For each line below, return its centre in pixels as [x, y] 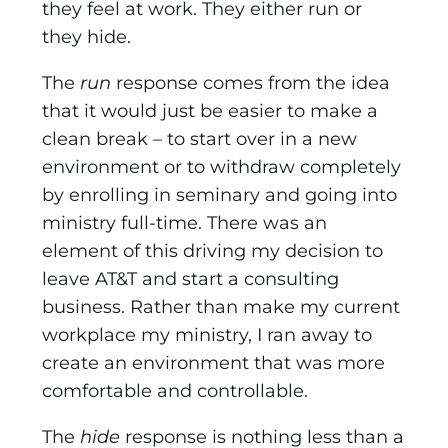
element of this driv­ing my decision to [213, 251]
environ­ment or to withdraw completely [222, 167]
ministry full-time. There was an [185, 223]
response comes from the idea [251, 83]
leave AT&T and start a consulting [191, 279]
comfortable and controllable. [175, 391]
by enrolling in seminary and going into [220, 195]
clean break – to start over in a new [200, 139]
